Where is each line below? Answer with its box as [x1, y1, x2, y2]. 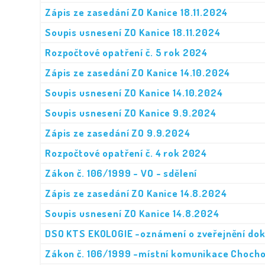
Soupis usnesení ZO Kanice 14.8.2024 [45, 207, 219, 219]
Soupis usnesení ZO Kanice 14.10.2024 [45, 86, 223, 99]
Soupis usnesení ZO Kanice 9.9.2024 [45, 106, 216, 119]
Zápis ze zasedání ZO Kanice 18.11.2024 [45, 6, 228, 18]
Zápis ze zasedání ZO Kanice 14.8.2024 [45, 187, 227, 199]
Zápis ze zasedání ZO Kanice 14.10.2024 [45, 66, 231, 79]
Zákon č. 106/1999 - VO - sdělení [45, 167, 198, 179]
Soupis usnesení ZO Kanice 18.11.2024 [45, 26, 221, 38]
